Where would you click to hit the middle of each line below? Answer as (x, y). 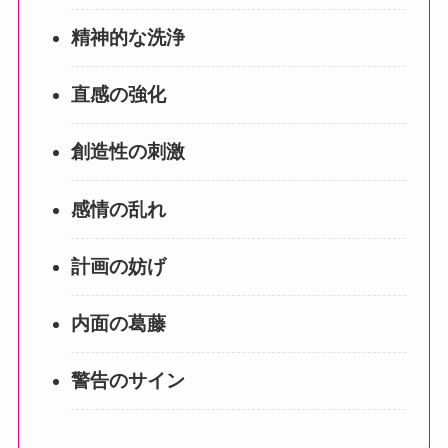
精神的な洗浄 (127, 37)
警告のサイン (127, 381)
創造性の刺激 (127, 152)
